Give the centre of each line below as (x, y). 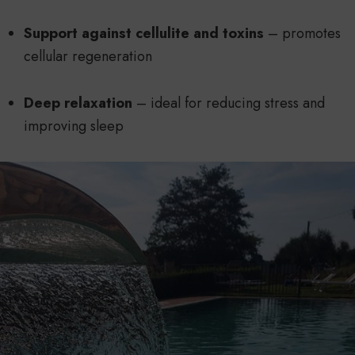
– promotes (302, 34)
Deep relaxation (78, 103)
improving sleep (74, 126)
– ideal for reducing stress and (229, 103)
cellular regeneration (88, 57)
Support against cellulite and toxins (144, 34)
